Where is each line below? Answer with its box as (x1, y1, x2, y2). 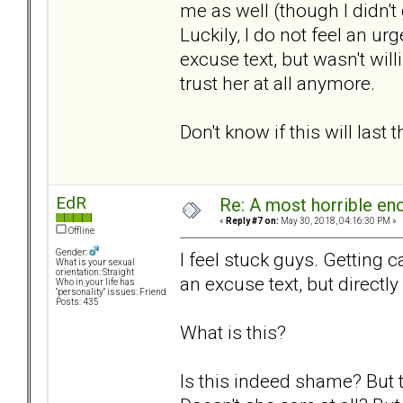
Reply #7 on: (226, 216, 279, 227)
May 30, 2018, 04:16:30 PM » (279, 216, 397, 227)
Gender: (56, 247, 89, 258)
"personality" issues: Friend (56, 287, 166, 298)
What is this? (180, 320, 286, 344)
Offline (67, 226, 94, 237)
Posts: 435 (56, 297, 99, 308)
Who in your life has (56, 277, 135, 288)
